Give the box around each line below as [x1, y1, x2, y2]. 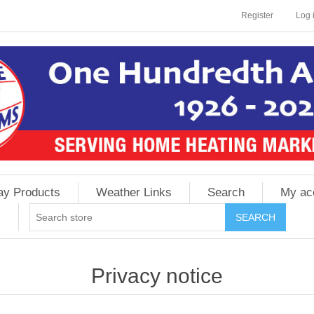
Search [207, 186, 245, 199]
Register [241, 11, 273, 20]
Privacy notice [91, 264, 223, 287]
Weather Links [95, 186, 172, 199]
